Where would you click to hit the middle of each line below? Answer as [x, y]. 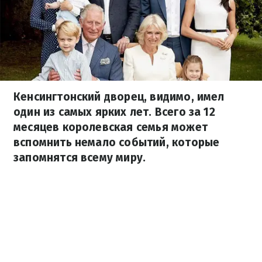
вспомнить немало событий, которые [117, 142]
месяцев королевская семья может [111, 127]
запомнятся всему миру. [80, 158]
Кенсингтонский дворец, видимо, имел [119, 97]
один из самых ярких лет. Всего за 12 [114, 112]
